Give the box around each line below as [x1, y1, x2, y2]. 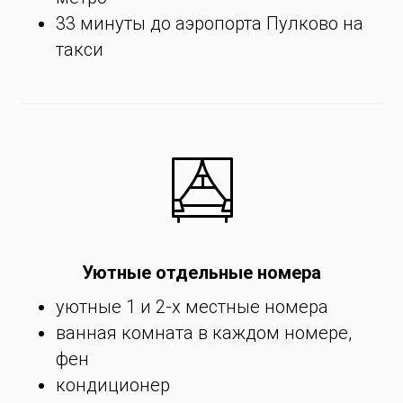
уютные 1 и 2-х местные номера [56, 296, 329, 318]
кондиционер [56, 374, 171, 396]
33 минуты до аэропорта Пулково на [56, 13, 364, 34]
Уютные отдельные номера [82, 262, 321, 283]
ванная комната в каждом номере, [56, 322, 353, 344]
